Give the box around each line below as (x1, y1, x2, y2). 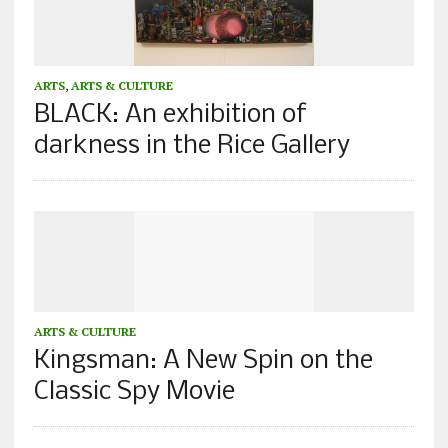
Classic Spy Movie (33, 378, 235, 406)
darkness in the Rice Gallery (33, 132, 350, 160)
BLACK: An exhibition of (33, 101, 307, 129)
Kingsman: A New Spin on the (33, 347, 373, 375)
